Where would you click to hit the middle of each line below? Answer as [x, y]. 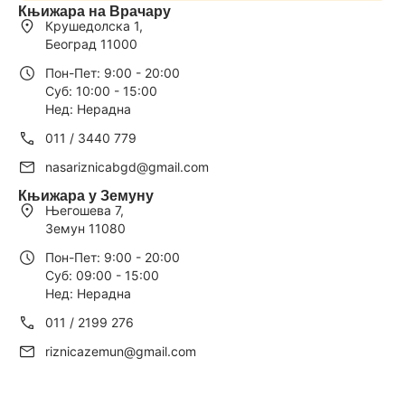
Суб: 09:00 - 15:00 [102, 275]
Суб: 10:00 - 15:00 [101, 90]
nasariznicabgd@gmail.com [127, 166]
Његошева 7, [90, 210]
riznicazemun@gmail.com [121, 351]
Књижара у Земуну [86, 195]
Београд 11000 [91, 43]
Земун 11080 [85, 228]
